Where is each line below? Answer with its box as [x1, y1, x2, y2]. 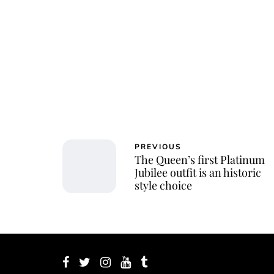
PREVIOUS [135, 141, 182, 152]
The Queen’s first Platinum [135, 152, 265, 167]
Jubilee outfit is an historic [135, 165, 261, 180]
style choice [135, 177, 192, 193]
